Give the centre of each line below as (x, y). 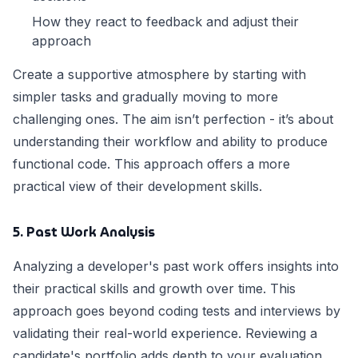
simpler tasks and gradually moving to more (145, 97)
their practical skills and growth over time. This (154, 289)
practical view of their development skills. (137, 187)
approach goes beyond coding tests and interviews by (177, 311)
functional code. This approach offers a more (151, 164)
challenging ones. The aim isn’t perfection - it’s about (173, 119)
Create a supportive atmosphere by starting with (159, 75)
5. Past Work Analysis (84, 233)
